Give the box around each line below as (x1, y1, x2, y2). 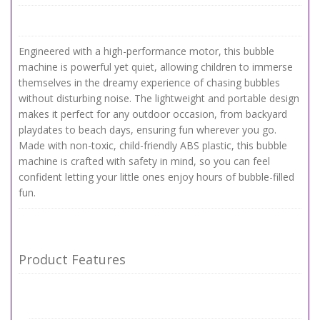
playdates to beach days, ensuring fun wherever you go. (19, 123, 276, 136)
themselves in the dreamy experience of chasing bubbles (19, 76, 280, 89)
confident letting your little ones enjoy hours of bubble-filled (19, 170, 294, 184)
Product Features (19, 251, 126, 268)
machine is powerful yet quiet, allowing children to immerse (19, 60, 293, 74)
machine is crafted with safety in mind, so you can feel (19, 154, 270, 168)
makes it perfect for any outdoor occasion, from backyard (19, 107, 287, 121)
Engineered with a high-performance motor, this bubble (19, 44, 274, 58)
